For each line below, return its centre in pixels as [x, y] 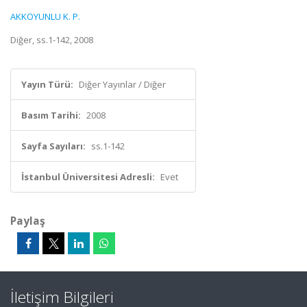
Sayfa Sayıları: [53, 146]
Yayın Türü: [47, 84]
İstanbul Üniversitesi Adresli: [88, 177]
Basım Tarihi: [51, 115]
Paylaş [28, 221]
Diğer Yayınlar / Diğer [122, 84]
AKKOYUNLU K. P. [45, 16]
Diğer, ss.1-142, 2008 [52, 40]
